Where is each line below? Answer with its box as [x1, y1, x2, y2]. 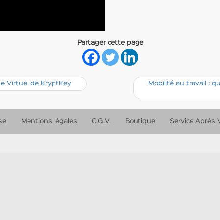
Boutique [125, 118, 155, 124]
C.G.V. [91, 118, 110, 124]
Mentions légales [21, 118, 77, 124]
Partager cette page [77, 40, 143, 46]
